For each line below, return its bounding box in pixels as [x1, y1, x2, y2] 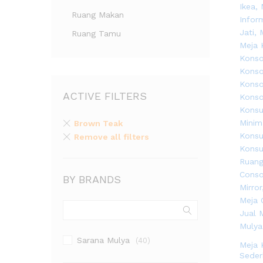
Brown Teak [74, 119, 123, 128]
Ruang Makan [72, 10, 124, 19]
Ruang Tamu [72, 29, 121, 38]
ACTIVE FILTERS [63, 90, 147, 102]
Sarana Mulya [77, 235, 130, 245]
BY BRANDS [63, 173, 121, 186]
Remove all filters [74, 132, 149, 141]
